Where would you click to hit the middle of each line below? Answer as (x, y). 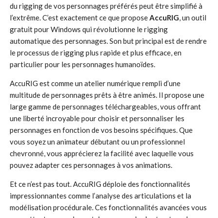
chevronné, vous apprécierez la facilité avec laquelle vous (102, 153)
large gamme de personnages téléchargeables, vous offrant (105, 107)
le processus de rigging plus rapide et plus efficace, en (96, 53)
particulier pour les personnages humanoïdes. (82, 64)
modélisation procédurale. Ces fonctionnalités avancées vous (108, 207)
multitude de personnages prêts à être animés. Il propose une (107, 95)
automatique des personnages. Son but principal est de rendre (108, 41)
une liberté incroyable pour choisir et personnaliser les (97, 118)
